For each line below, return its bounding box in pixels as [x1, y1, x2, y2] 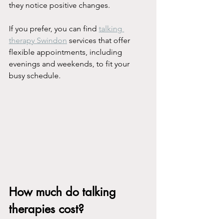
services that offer [67, 36, 132, 45]
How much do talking [9, 184, 119, 199]
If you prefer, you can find [9, 24, 99, 34]
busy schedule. [9, 71, 61, 81]
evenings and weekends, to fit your [9, 59, 131, 69]
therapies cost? [9, 201, 84, 217]
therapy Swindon [9, 36, 67, 45]
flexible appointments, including [9, 47, 124, 57]
